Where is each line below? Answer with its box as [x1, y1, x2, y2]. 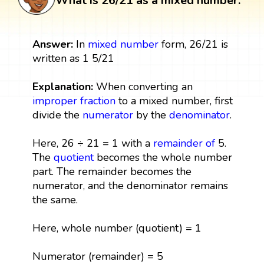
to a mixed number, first [115, 93, 233, 108]
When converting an [95, 79, 193, 94]
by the [133, 107, 169, 122]
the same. [32, 192, 78, 207]
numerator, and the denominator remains [32, 178, 228, 193]
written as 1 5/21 [32, 51, 114, 65]
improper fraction [32, 93, 115, 108]
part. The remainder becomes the [32, 164, 192, 179]
